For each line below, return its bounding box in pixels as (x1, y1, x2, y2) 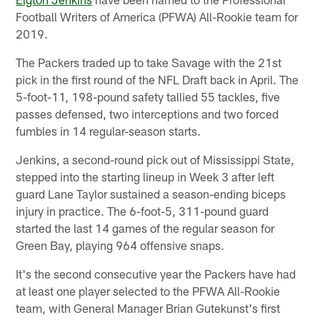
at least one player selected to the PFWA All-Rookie (16, 283, 281, 298)
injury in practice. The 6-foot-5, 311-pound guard (16, 203, 269, 218)
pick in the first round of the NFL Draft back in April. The (16, 71, 299, 86)
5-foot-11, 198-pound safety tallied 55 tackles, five (16, 89, 281, 104)
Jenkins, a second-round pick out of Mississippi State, (16, 151, 295, 166)
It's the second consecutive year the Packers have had (16, 266, 296, 281)
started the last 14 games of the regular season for (16, 220, 275, 235)
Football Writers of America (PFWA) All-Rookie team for (16, 9, 299, 24)
